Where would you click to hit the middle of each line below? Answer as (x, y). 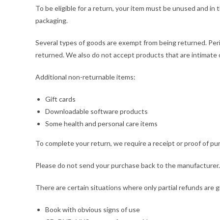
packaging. (52, 20)
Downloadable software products (96, 111)
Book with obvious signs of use (93, 209)
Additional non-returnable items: (85, 77)
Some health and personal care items (101, 124)
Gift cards (60, 99)
